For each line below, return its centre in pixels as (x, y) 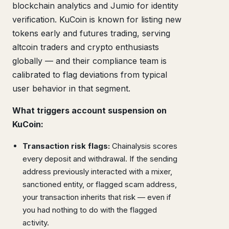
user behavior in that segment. (71, 88)
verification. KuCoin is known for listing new (97, 19)
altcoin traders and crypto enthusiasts (86, 47)
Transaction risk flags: (66, 146)
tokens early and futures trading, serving (91, 33)
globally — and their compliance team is (89, 61)
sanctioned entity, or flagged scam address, (100, 184)
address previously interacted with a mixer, (97, 171)
